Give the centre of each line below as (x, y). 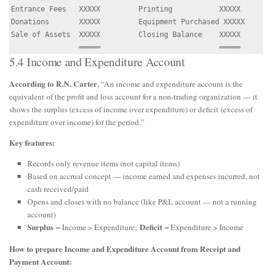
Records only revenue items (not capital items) (104, 163)
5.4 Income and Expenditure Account (97, 61)
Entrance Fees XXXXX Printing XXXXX (126, 9)
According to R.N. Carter (53, 83)
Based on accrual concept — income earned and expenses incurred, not (144, 176)
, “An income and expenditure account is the (170, 83)
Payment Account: (40, 261)
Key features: (32, 142)
